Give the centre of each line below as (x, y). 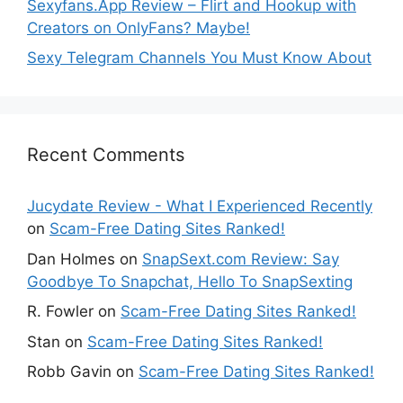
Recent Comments (106, 155)
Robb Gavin (69, 372)
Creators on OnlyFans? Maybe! (139, 27)
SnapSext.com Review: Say (241, 259)
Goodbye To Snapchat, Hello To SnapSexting (190, 281)
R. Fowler (60, 312)
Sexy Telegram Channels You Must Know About (199, 58)
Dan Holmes (71, 259)
